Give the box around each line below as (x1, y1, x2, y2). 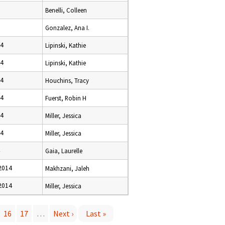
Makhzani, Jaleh (45, 164, 89, 172)
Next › (53, 208, 73, 218)
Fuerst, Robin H (45, 94, 86, 102)
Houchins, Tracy (45, 76, 89, 84)
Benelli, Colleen (45, 6, 87, 14)
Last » (86, 208, 106, 218)
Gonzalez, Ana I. (45, 24, 89, 32)
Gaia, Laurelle (45, 147, 82, 155)
